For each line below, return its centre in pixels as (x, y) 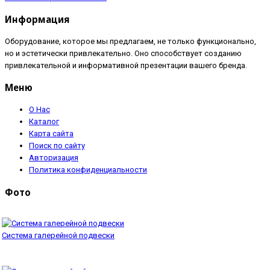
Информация (37, 19)
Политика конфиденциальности (88, 170)
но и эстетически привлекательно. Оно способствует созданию (123, 53)
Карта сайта (51, 134)
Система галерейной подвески (58, 235)
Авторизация (54, 158)
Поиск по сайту (57, 146)
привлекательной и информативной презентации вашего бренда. (126, 65)
